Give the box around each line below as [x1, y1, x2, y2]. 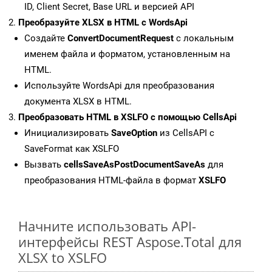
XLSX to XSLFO [18, 248, 107, 267]
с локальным [174, 33, 234, 44]
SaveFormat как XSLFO [24, 143, 119, 155]
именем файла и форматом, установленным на [24, 49, 230, 60]
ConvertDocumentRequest [67, 33, 174, 44]
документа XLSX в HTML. [24, 96, 132, 107]
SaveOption [111, 127, 157, 139]
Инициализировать [24, 127, 111, 139]
